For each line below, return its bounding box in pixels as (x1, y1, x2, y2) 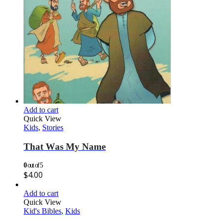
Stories (42, 123, 63, 132)
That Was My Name (24, 141, 106, 152)
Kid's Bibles (24, 206, 61, 215)
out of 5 (26, 161, 43, 169)
